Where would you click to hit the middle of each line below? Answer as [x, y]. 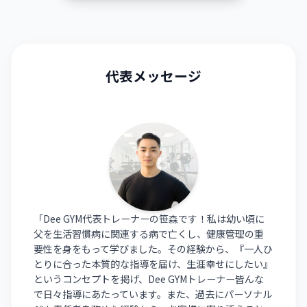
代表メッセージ [153, 75]
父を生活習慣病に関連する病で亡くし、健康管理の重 [149, 234]
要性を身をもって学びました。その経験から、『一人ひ [153, 249]
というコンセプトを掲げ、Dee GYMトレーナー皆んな [149, 279]
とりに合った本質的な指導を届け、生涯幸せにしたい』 [153, 264]
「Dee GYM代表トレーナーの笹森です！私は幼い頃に [149, 219]
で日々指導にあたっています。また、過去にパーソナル [153, 294]
